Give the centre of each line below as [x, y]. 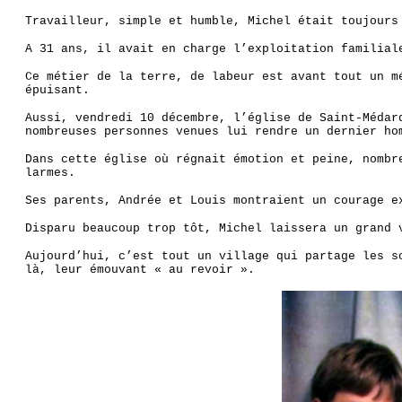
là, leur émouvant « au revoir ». [140, 269]
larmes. [50, 172]
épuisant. [57, 90]
